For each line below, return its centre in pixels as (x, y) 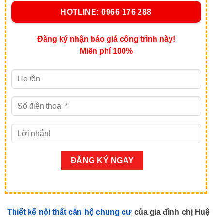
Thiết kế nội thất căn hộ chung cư (70, 212)
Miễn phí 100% (106, 51)
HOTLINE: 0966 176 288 (106, 12)
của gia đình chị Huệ (171, 212)
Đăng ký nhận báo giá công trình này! (106, 39)
